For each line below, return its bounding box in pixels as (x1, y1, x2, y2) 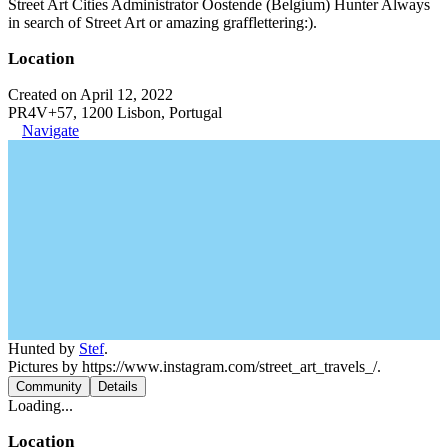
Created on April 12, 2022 (8, 86, 173, 103)
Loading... (8, 397, 73, 414)
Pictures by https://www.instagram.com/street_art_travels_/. (8, 358, 381, 375)
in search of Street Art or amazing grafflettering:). (8, 14, 317, 31)
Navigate (22, 122, 79, 139)
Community (16, 379, 82, 394)
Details (98, 379, 138, 394)
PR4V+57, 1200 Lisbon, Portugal (8, 104, 222, 121)
